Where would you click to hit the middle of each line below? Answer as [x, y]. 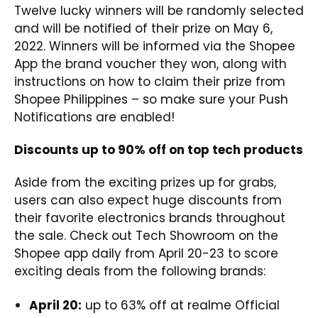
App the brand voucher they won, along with [150, 64]
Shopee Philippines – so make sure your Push [151, 99]
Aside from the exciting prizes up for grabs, [145, 182]
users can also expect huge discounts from [148, 200]
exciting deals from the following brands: [140, 271]
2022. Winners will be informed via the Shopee [155, 46]
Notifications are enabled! [94, 117]
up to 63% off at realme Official [181, 305]
